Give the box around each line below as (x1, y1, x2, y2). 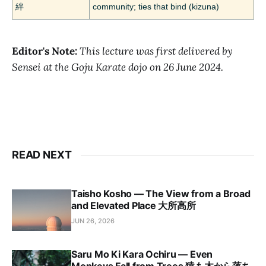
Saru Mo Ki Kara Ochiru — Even (71, 248, 213, 260)
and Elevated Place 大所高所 (71, 199, 196, 211)
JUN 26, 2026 (71, 217, 115, 225)
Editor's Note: (12, 45, 77, 58)
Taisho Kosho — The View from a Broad (71, 188, 251, 199)
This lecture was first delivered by (80, 45, 233, 58)
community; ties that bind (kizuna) (93, 2, 219, 11)
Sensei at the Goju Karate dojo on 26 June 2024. (12, 61, 223, 74)
